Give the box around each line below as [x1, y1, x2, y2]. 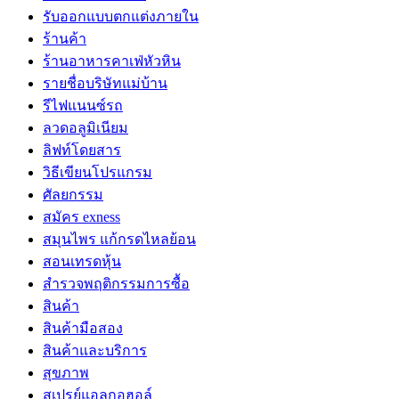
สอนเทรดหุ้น [43, 254, 121, 270]
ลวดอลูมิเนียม [43, 120, 128, 136]
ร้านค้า [43, 31, 86, 47]
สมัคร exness [43, 209, 120, 225]
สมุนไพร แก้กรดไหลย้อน [43, 232, 196, 248]
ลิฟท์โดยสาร [43, 142, 121, 159]
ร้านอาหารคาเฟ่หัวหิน [43, 53, 181, 69]
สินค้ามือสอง [43, 321, 123, 337]
